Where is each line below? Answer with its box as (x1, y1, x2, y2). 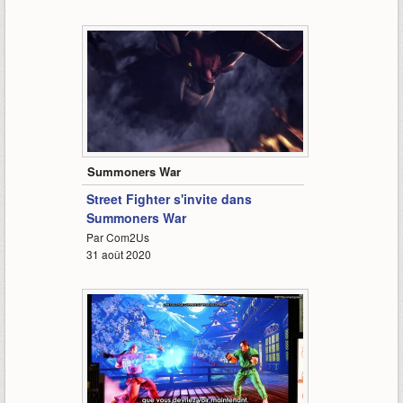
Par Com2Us (85, 229, 149, 246)
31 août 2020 (85, 246, 151, 263)
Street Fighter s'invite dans (85, 190, 252, 209)
